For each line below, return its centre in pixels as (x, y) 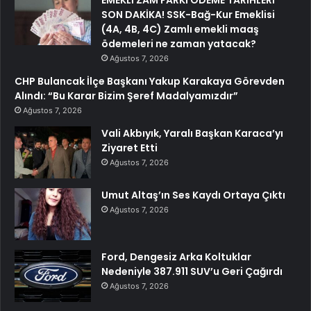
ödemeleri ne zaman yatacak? (179, 44)
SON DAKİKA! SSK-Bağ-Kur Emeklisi (188, 15)
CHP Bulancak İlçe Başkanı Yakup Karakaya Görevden (150, 82)
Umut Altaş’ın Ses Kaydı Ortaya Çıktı (193, 195)
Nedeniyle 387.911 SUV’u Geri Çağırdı (192, 272)
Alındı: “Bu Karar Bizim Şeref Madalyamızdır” (126, 96)
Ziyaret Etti (129, 148)
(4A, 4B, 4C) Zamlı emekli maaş (180, 30)
